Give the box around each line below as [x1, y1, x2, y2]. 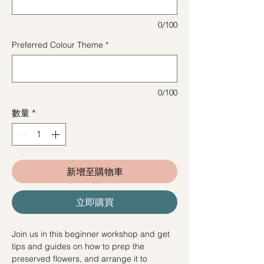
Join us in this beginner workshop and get [12, 229, 170, 240]
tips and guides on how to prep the [12, 241, 144, 252]
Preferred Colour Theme [12, 39, 103, 50]
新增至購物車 [66, 166, 123, 178]
